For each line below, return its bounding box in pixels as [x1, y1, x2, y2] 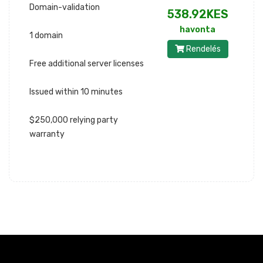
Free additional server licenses [29, 59, 144, 69]
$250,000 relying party [29, 115, 118, 125]
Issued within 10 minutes [29, 87, 123, 97]
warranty [29, 129, 65, 139]
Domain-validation [29, 2, 100, 12]
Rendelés [184, 44, 221, 54]
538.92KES [167, 8, 228, 21]
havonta [180, 25, 216, 35]
